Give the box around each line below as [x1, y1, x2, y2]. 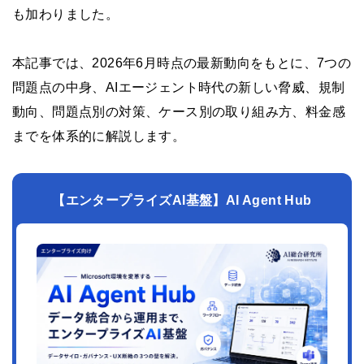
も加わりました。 [12, 7, 119, 22]
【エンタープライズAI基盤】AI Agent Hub [52, 193, 312, 207]
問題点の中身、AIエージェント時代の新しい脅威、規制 [12, 80, 345, 95]
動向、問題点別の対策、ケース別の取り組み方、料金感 [12, 105, 345, 119]
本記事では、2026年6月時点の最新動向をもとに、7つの [12, 56, 352, 71]
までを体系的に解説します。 [12, 129, 186, 144]
